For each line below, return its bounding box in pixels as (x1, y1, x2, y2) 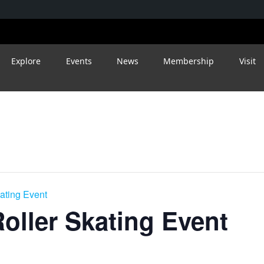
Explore (11, 55, 41, 67)
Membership (163, 55, 214, 67)
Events (65, 55, 92, 67)
